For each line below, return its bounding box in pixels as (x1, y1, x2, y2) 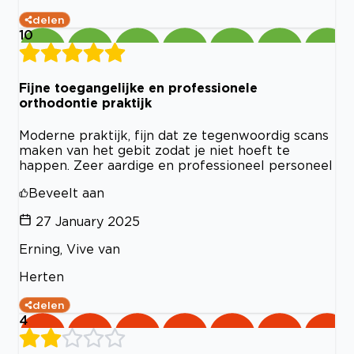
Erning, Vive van (19, 241, 120, 256)
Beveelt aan (28, 185, 104, 200)
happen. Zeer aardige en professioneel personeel (19, 157, 333, 172)
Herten (19, 269, 64, 284)
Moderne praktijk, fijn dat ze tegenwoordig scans (19, 127, 329, 142)
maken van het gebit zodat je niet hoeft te (19, 142, 290, 157)
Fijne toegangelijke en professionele (19, 81, 258, 96)
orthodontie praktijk (19, 96, 152, 111)
